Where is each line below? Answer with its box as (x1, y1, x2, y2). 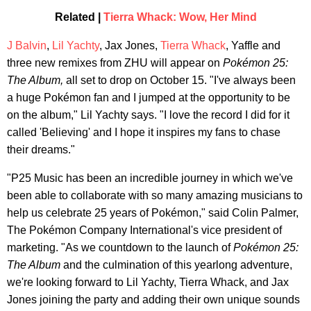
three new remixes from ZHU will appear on (7, 56, 223, 69)
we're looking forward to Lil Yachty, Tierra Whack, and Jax (7, 276, 289, 288)
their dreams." (7, 143, 75, 155)
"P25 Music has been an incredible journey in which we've (7, 171, 293, 184)
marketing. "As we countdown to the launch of (7, 241, 233, 253)
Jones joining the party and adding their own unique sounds (7, 293, 300, 305)
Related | (54, 10, 103, 23)
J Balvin (7, 39, 47, 51)
